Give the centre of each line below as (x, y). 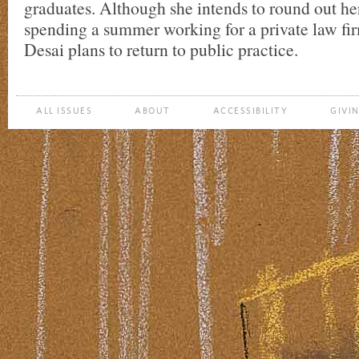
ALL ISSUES (64, 111)
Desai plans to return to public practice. (161, 49)
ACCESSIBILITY (250, 111)
